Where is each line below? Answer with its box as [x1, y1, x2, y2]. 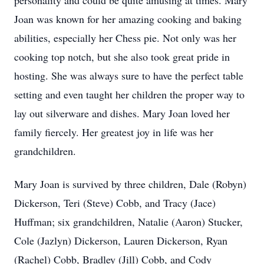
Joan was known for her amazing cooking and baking [14, 12, 242, 26]
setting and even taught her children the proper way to [14, 87, 245, 101]
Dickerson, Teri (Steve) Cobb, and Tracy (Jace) [14, 196, 216, 210]
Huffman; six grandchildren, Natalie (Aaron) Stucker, [14, 214, 243, 229]
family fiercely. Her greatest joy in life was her [14, 125, 213, 139]
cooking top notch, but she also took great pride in [14, 49, 230, 64]
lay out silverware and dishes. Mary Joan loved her [14, 106, 230, 120]
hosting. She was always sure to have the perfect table [14, 68, 243, 82]
